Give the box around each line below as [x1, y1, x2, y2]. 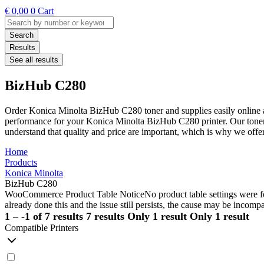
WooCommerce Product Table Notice [5, 189, 144, 199]
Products [5, 157, 37, 167]
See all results [9, 55, 58, 64]
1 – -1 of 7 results [5, 210, 83, 222]
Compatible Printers [5, 222, 78, 233]
